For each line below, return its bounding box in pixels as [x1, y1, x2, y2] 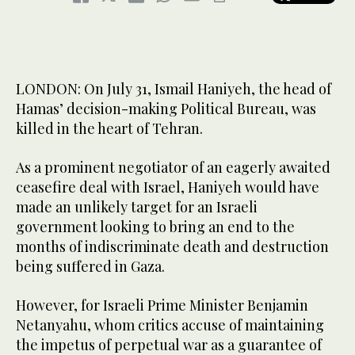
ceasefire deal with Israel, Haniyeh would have [16, 177, 319, 197]
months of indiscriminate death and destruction [16, 237, 329, 257]
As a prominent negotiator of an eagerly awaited [16, 158, 330, 177]
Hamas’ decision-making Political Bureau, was [16, 99, 316, 119]
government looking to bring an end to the [16, 217, 295, 237]
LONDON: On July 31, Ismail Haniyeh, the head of [16, 79, 331, 99]
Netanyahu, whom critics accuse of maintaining [16, 315, 324, 335]
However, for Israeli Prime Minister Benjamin [16, 296, 308, 315]
